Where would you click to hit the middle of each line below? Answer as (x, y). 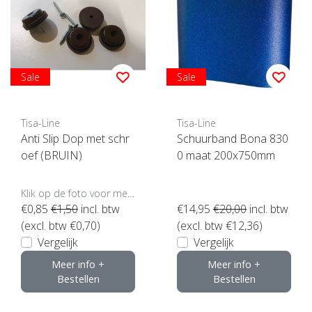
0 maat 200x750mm (226, 155)
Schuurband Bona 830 (233, 138)
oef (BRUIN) (52, 155)
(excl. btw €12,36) (220, 225)
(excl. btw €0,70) (61, 225)
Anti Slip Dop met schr (75, 138)
